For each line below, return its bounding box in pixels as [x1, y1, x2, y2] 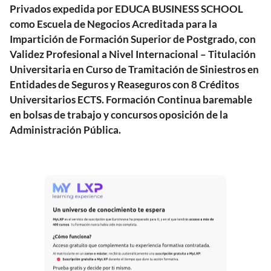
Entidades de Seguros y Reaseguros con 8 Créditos [10, 77, 239, 91]
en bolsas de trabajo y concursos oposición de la [10, 108, 228, 121]
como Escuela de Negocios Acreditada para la [10, 17, 217, 30]
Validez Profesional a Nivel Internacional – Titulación [10, 47, 256, 60]
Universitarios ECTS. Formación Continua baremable [10, 93, 252, 106]
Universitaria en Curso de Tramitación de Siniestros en [10, 62, 259, 76]
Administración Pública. [10, 123, 121, 136]
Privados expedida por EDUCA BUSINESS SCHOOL [10, 2, 243, 15]
